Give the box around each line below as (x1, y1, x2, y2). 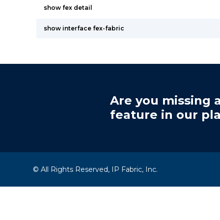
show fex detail (44, 4, 92, 11)
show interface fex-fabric (44, 25, 124, 32)
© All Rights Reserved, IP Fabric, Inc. (33, 165, 158, 174)
